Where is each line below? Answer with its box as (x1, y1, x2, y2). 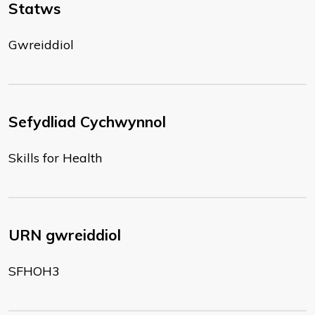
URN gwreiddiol (8, 226, 121, 244)
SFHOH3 (8, 263, 60, 279)
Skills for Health (8, 150, 102, 166)
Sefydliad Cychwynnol (8, 112, 166, 131)
